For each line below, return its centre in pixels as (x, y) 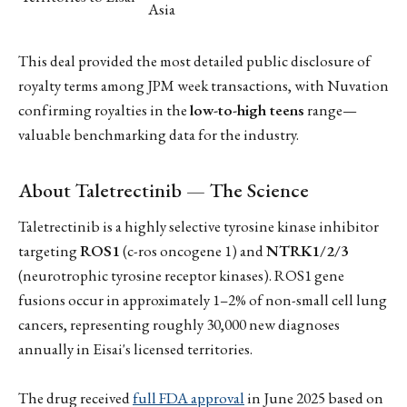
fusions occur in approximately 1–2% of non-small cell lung (203, 299)
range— (331, 110)
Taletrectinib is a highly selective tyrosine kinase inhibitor (199, 226)
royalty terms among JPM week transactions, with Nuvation (203, 86)
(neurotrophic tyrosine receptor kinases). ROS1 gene (181, 275)
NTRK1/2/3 (308, 250)
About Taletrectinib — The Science (164, 191)
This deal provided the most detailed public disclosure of (194, 61)
